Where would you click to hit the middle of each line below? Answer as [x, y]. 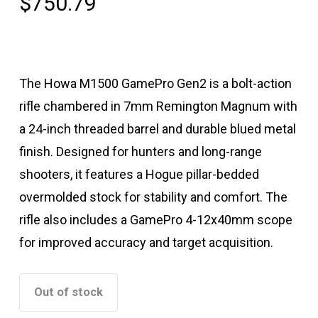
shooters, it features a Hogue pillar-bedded [139, 175]
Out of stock [68, 292]
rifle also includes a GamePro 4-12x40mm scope [155, 220]
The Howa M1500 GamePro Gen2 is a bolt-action [155, 84]
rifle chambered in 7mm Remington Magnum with [158, 106]
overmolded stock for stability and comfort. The [153, 197]
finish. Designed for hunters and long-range [140, 152]
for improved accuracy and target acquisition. [146, 243]
